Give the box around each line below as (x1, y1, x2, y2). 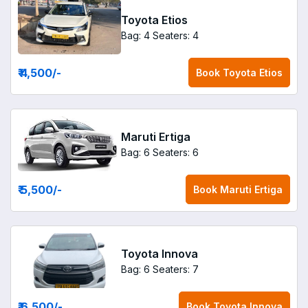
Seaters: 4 (153, 29, 199, 41)
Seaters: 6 (153, 146, 199, 158)
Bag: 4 (121, 29, 150, 41)
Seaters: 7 (153, 263, 199, 275)
